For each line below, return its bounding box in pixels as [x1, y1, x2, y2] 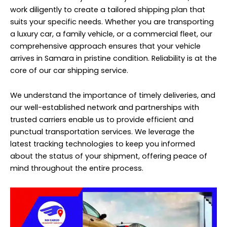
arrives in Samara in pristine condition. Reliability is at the [10, 53, 217, 63]
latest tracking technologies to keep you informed [10, 139, 195, 149]
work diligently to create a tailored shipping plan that [10, 4, 205, 15]
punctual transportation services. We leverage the [10, 127, 195, 137]
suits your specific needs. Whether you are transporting [10, 16, 214, 27]
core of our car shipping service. [10, 65, 128, 75]
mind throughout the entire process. [10, 163, 143, 174]
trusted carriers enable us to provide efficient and [10, 115, 194, 125]
